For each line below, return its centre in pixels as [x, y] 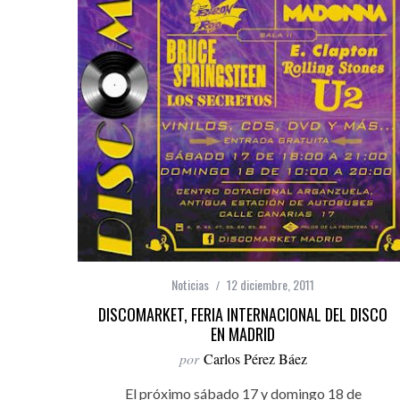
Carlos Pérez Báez [255, 358]
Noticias [190, 284]
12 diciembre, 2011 [271, 284]
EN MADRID [243, 334]
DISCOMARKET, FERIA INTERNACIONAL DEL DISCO [243, 314]
